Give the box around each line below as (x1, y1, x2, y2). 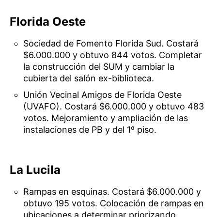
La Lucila (10, 163, 61, 177)
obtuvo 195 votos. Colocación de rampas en (23, 198, 204, 209)
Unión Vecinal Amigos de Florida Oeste (23, 90, 182, 100)
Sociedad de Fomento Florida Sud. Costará (23, 38, 199, 49)
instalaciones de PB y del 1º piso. (23, 124, 157, 135)
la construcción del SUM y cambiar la (23, 62, 175, 72)
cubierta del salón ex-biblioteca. (23, 73, 155, 84)
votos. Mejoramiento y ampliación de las (23, 113, 188, 124)
